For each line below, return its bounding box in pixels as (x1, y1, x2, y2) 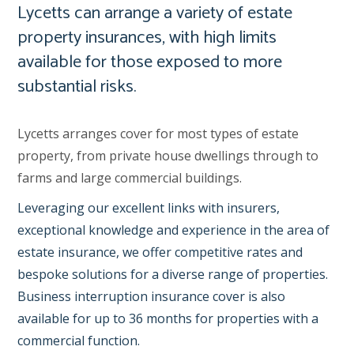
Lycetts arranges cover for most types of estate (17, 125, 299, 142)
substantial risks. (17, 72, 137, 101)
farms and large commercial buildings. (17, 169, 243, 186)
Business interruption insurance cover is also (17, 288, 286, 305)
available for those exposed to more (17, 47, 283, 77)
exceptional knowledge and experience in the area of (17, 221, 330, 239)
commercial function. (17, 332, 141, 349)
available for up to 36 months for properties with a (17, 310, 319, 327)
